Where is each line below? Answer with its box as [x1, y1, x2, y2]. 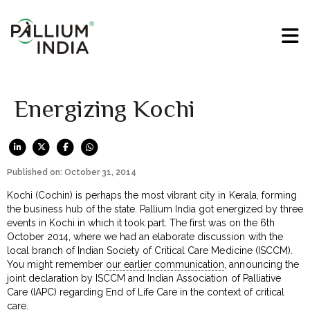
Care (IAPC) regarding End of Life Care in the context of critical [7, 286, 284, 298]
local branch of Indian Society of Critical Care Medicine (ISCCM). [7, 244, 293, 256]
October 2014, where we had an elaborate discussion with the [7, 230, 283, 242]
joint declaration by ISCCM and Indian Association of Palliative [7, 272, 281, 284]
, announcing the [224, 258, 299, 270]
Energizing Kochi [14, 95, 195, 123]
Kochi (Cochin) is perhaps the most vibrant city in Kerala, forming [7, 189, 297, 201]
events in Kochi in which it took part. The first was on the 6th [7, 217, 275, 228]
